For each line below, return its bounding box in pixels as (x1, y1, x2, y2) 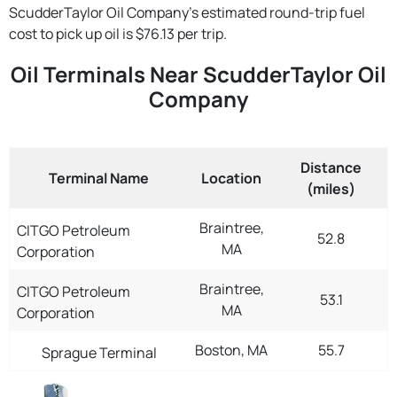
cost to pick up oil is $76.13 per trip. (9, 23, 227, 43)
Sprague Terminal (41, 342, 157, 362)
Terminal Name (49, 167, 149, 188)
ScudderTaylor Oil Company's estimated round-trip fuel (9, 2, 365, 22)
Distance (300, 157, 362, 177)
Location (201, 167, 261, 188)
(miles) (307, 178, 355, 198)
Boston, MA (195, 339, 268, 360)
